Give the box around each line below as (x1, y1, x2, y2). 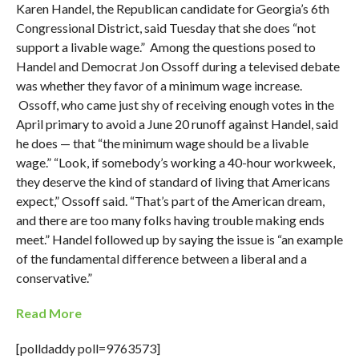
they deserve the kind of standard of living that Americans (15, 174, 330, 190)
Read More (15, 305, 82, 321)
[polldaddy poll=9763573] (15, 341, 160, 357)
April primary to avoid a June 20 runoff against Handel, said (15, 116, 338, 132)
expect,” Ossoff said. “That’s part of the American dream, (15, 193, 325, 209)
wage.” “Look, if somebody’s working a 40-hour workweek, (15, 155, 335, 171)
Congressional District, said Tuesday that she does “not (15, 20, 316, 36)
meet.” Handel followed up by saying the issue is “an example (15, 232, 343, 248)
